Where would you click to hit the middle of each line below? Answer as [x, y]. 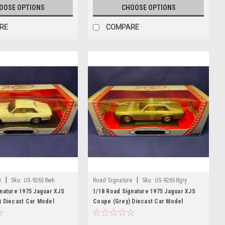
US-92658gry [171, 180]
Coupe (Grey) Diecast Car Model [138, 201]
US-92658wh [39, 180]
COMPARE [123, 27]
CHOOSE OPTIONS [148, 7]
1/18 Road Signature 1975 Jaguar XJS [144, 191]
